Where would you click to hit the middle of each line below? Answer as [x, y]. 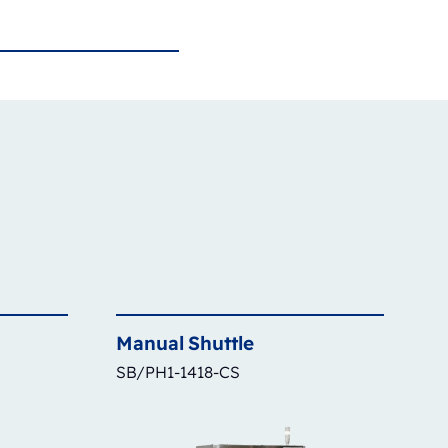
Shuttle [221, 342]
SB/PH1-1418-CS [178, 371]
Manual [150, 342]
